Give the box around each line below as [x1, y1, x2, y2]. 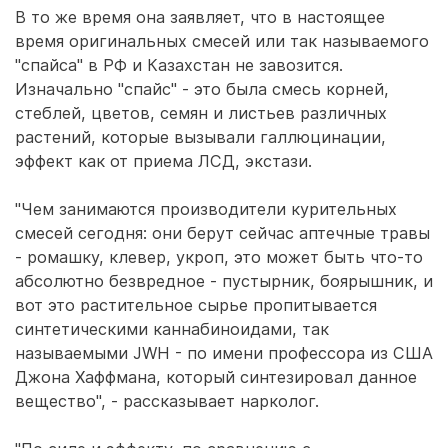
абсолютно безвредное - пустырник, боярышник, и [15, 271, 433, 291]
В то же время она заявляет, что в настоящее [15, 7, 385, 27]
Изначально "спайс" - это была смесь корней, [15, 79, 389, 99]
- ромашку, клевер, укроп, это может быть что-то [15, 247, 423, 267]
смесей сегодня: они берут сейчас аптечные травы [15, 223, 430, 243]
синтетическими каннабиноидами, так [15, 319, 329, 339]
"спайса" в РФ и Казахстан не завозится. [15, 55, 343, 75]
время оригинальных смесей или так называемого [15, 31, 429, 51]
